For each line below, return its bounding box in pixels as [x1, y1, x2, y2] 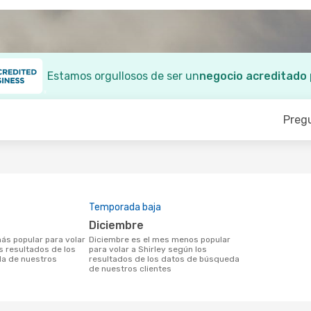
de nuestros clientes [89, 264, 171, 274]
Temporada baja [89, 201, 161, 213]
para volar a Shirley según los [89, 244, 207, 254]
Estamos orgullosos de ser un [47, 69, 199, 83]
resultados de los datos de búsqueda [89, 254, 239, 264]
